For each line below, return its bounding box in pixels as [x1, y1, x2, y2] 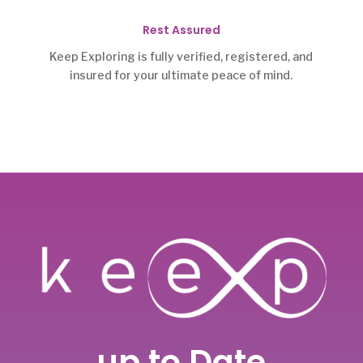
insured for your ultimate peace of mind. [70, 67, 293, 82]
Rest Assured [142, 21, 220, 38]
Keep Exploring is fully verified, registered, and [49, 49, 314, 63]
